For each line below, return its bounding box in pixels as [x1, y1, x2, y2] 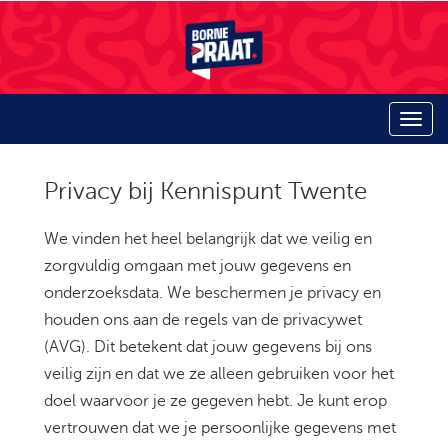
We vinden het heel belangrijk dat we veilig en [44, 230, 372, 249]
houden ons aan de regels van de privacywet [44, 311, 362, 330]
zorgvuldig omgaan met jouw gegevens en [44, 257, 351, 276]
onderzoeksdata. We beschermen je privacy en [44, 284, 381, 303]
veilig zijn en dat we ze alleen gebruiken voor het [44, 365, 394, 384]
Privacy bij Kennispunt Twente [44, 178, 367, 206]
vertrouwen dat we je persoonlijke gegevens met [44, 419, 396, 438]
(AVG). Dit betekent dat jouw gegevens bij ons [44, 338, 372, 357]
